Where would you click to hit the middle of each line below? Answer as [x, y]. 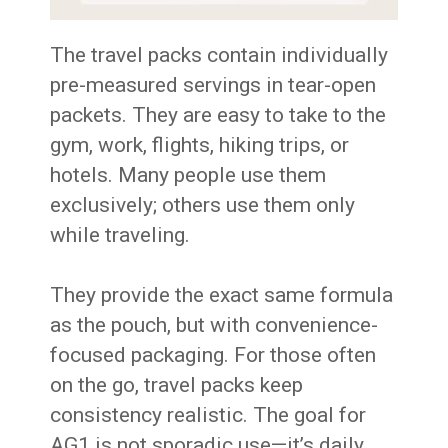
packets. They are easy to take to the [218, 115]
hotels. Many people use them [188, 175]
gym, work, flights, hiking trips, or [200, 145]
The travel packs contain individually [219, 55]
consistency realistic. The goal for [208, 415]
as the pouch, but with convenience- [214, 325]
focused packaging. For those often [213, 355]
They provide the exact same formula [222, 295]
